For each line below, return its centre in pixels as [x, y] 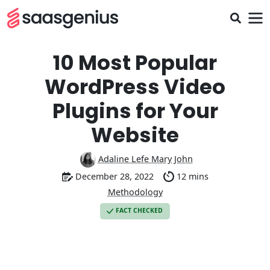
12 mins [192, 176]
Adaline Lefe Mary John [145, 159]
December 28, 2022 [114, 176]
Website [135, 135]
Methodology [135, 192]
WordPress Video [135, 87]
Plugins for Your [135, 111]
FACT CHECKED [139, 211]
